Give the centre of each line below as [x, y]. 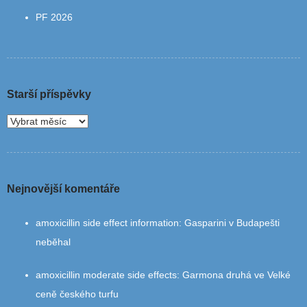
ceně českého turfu [77, 294]
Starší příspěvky [49, 95]
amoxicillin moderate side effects [106, 275]
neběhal [53, 242]
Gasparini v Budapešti [232, 223]
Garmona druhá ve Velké [236, 275]
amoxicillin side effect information [107, 223]
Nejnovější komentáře [63, 189]
